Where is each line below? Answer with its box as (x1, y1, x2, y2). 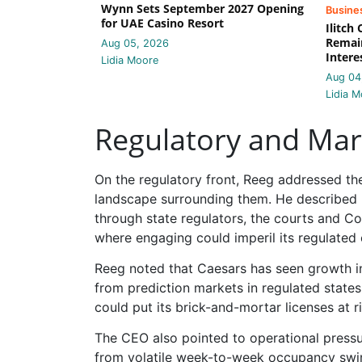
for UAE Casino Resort (101, 15, 224, 31)
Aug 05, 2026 (101, 36, 169, 49)
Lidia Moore (101, 53, 158, 66)
